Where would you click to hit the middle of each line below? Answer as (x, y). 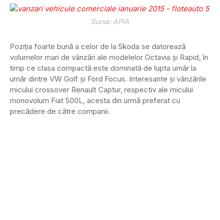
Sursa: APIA (110, 22)
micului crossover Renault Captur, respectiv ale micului (101, 90)
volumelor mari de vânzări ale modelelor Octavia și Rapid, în (109, 57)
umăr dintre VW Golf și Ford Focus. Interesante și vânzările (108, 79)
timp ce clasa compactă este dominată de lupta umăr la (103, 68)
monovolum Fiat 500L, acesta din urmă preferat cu (95, 101)
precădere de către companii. (60, 111)
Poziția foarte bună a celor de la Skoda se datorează (98, 47)
